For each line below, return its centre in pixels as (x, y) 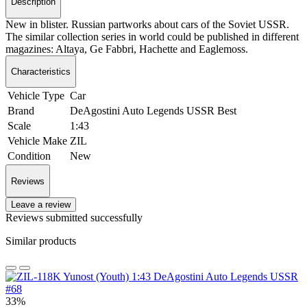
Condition (29, 156)
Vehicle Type (36, 96)
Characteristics (41, 71)
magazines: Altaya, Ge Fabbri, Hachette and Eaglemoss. (127, 49)
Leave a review (41, 204)
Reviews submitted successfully (74, 217)
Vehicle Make (37, 141)
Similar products (41, 241)
